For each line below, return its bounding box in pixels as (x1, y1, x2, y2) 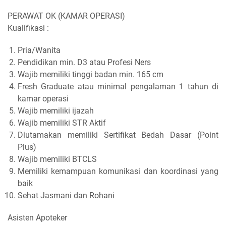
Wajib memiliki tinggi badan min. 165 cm (18, 69, 163, 79)
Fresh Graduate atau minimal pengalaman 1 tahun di (18, 81, 218, 91)
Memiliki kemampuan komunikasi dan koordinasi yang (18, 166, 218, 176)
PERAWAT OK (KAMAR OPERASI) (8, 11, 125, 21)
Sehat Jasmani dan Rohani (18, 190, 115, 200)
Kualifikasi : (8, 23, 49, 33)
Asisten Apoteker (8, 212, 67, 222)
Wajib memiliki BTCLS (18, 154, 97, 164)
